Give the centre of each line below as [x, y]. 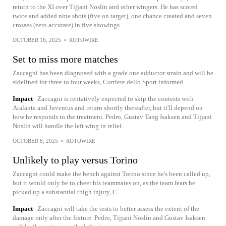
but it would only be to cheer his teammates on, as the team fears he [104, 183]
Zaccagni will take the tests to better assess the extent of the [118, 208]
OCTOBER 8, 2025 [35, 140]
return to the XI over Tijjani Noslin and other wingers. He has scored [105, 7]
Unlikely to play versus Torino [75, 160]
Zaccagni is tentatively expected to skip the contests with [116, 98]
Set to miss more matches [65, 59]
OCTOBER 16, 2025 [37, 40]
